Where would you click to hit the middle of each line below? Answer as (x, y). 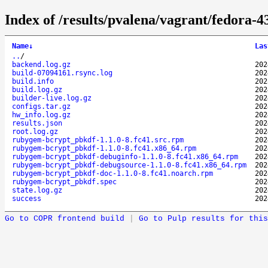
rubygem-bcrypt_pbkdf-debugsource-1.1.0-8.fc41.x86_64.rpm (129, 165)
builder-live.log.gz (52, 98)
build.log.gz (37, 89)
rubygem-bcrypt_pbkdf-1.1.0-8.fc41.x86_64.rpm (104, 148)
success (27, 198)
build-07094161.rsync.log (62, 73)
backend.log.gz (41, 64)
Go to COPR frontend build (65, 218)
